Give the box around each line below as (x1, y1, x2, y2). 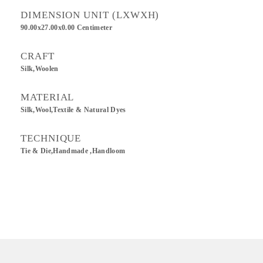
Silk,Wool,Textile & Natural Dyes (21, 106, 126, 113)
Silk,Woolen (21, 65, 59, 72)
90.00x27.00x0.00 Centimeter (21, 24, 113, 31)
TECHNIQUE (21, 133, 82, 144)
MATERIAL (21, 92, 75, 103)
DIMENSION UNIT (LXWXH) (21, 9, 160, 21)
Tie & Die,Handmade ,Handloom (21, 147, 126, 154)
